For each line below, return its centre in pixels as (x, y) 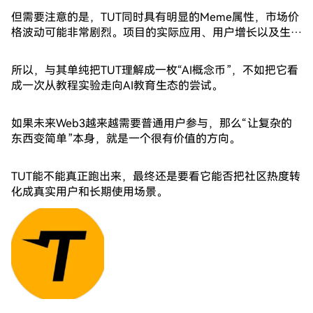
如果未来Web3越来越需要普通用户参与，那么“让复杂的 (152, 123)
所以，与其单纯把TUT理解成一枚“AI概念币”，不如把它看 (155, 70)
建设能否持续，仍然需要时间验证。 (101, 48)
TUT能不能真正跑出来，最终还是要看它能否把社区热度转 (156, 176)
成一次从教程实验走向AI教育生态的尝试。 (117, 86)
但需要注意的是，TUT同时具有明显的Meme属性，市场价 (155, 17)
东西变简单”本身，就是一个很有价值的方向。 (126, 139)
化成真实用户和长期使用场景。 (89, 192)
